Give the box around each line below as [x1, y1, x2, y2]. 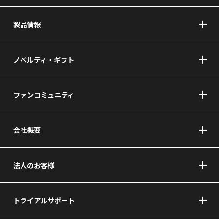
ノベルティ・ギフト [13, 54, 74, 65]
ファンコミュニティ [13, 89, 74, 100]
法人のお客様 [13, 160, 54, 171]
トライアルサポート [13, 195, 75, 206]
